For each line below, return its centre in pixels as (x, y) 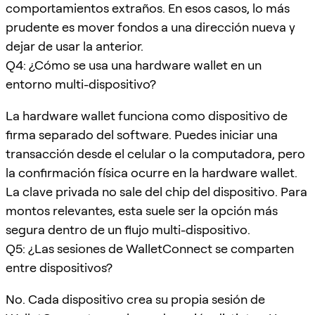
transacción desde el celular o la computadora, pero (155, 153)
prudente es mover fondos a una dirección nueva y (150, 27)
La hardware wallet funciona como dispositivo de (147, 115)
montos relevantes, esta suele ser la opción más (142, 210)
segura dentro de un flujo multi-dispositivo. (128, 229)
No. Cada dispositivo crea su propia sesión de (135, 299)
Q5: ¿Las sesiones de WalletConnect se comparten (150, 248)
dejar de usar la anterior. (75, 46)
